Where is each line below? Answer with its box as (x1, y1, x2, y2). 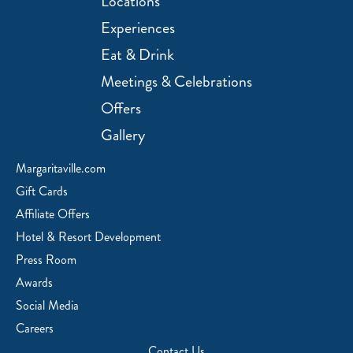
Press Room (16, 251, 76, 269)
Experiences (101, 17, 175, 40)
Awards (16, 273, 53, 292)
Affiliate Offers (16, 205, 90, 224)
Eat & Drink (101, 43, 174, 67)
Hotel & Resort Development (16, 228, 161, 247)
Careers (16, 319, 54, 338)
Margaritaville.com (16, 159, 106, 178)
